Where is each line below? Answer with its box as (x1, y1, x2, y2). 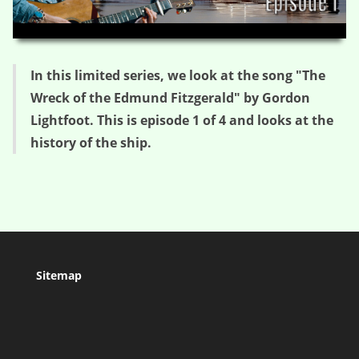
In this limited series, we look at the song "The (30, 67, 325, 84)
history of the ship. (30, 134, 151, 151)
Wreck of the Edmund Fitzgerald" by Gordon (30, 89, 310, 107)
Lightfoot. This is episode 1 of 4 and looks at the (30, 111, 333, 129)
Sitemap (35, 268, 82, 283)
